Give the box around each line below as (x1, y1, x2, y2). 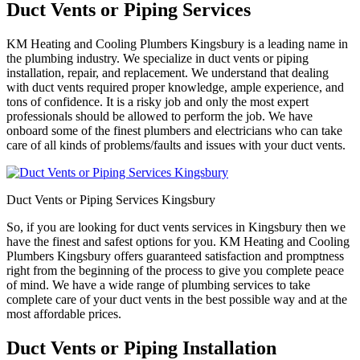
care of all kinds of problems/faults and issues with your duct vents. (6, 137, 346, 152)
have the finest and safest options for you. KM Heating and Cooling (6, 234, 350, 248)
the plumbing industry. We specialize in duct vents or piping (6, 51, 309, 65)
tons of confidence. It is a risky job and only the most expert (6, 94, 309, 108)
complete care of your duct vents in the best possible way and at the (6, 292, 347, 306)
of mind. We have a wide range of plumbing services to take (6, 277, 310, 292)
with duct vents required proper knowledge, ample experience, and (6, 80, 344, 94)
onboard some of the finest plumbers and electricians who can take (6, 123, 342, 137)
